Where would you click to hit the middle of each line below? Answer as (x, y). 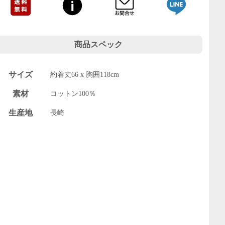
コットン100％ (73, 93)
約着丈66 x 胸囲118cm (85, 74)
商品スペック (98, 44)
